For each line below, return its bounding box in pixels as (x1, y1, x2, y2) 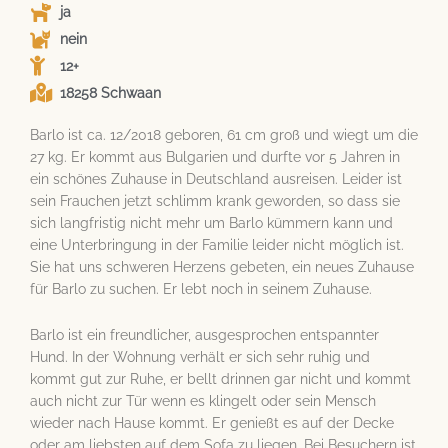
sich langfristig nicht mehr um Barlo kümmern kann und (30, 215, 393, 231)
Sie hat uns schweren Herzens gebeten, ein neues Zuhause (30, 259, 414, 275)
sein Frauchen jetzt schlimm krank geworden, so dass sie (30, 193, 400, 209)
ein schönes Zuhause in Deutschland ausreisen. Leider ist (30, 171, 402, 187)
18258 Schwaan (60, 85, 161, 101)
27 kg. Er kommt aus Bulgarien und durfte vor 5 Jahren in (30, 149, 400, 165)
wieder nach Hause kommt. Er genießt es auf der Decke (30, 414, 394, 431)
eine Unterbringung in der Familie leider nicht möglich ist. (30, 237, 404, 253)
